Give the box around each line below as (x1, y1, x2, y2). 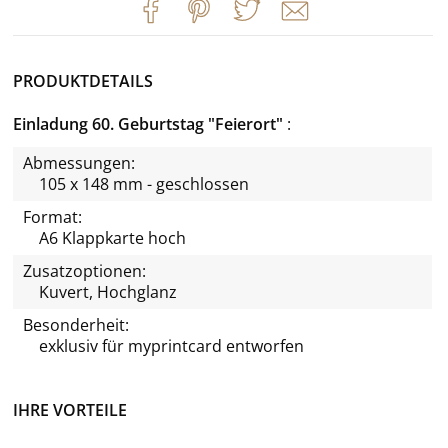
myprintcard (128, 334, 222, 357)
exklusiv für (39, 334, 128, 357)
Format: (23, 205, 82, 228)
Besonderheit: (23, 313, 129, 336)
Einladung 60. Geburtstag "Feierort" (13, 112, 287, 135)
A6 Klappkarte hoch (39, 226, 186, 249)
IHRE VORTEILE (13, 398, 127, 421)
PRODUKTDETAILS (13, 69, 153, 92)
